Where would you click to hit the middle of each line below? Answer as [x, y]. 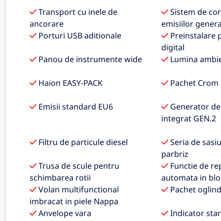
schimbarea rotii [60, 178]
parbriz [175, 154]
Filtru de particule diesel [82, 142]
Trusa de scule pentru [78, 166]
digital [173, 47]
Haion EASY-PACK [70, 83]
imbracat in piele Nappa [74, 201]
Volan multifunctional [78, 189]
